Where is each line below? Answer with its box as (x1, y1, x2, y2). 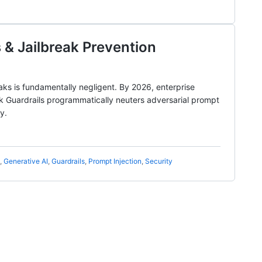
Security (145, 157, 173, 166)
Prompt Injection (88, 157, 142, 166)
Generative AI (4, 157, 48, 166)
